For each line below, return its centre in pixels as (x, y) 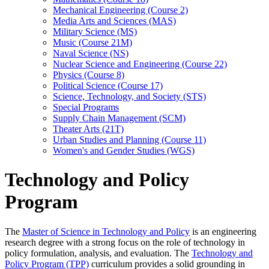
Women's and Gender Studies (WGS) (124, 150)
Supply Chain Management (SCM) (119, 118)
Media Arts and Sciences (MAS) (114, 21)
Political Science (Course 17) (108, 86)
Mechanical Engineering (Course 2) (120, 10)
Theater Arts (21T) (88, 129)
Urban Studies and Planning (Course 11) (129, 140)
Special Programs (86, 107)
